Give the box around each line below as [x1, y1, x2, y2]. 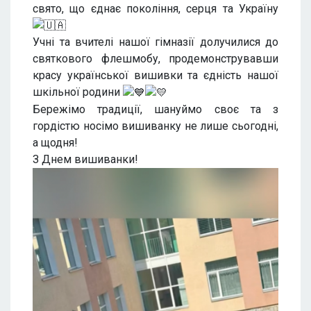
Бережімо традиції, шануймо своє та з [33, 103, 278, 117]
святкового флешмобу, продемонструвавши [33, 52, 278, 66]
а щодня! [33, 136, 78, 150]
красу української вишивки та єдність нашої [33, 69, 278, 83]
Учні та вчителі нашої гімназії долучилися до [33, 35, 278, 49]
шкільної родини [33, 85, 123, 99]
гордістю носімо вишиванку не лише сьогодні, [33, 119, 278, 133]
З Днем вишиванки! [33, 153, 138, 167]
